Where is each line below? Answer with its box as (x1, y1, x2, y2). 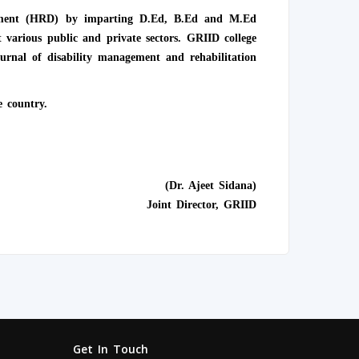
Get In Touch (73, 341, 148, 357)
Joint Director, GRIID (147, 199, 256, 212)
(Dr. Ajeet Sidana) (165, 179, 256, 192)
